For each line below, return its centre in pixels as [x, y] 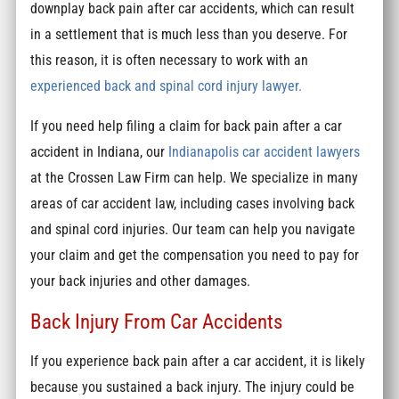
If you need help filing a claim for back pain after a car [187, 126]
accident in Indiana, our [100, 152]
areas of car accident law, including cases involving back [193, 204]
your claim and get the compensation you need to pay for [195, 256]
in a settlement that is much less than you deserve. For [189, 34]
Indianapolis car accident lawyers [265, 152]
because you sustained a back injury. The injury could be [193, 387]
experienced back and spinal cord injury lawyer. [167, 85]
